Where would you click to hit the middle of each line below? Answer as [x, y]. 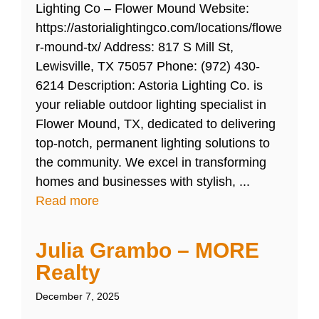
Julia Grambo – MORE [147, 251]
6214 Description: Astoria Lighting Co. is [149, 86]
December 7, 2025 [78, 297]
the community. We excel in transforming [151, 163]
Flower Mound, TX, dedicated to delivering [156, 124]
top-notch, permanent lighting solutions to [153, 143]
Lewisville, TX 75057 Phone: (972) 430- [148, 67]
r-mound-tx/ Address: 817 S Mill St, [135, 47]
